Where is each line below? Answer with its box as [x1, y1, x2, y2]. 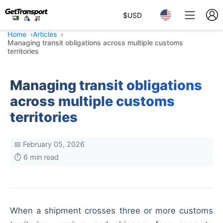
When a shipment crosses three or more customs [10, 206, 213, 216]
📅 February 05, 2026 [14, 140, 85, 148]
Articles [33, 30, 57, 38]
